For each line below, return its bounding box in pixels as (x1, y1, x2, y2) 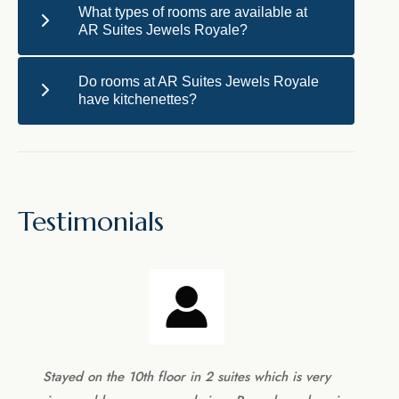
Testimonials (18, 205, 164, 239)
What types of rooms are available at (78, 4, 307, 20)
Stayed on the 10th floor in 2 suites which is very (42, 367, 330, 387)
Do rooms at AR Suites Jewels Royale (78, 74, 319, 90)
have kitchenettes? (78, 92, 197, 108)
